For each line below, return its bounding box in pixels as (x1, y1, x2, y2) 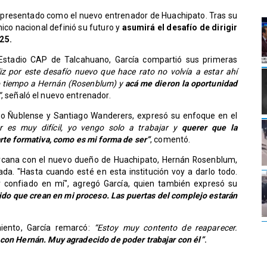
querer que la (177, 123, 238, 133)
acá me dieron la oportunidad (125, 79, 238, 89)
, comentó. (150, 135, 191, 145)
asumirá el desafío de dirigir (120, 23, 238, 33)
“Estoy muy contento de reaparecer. (94, 223, 238, 233)
